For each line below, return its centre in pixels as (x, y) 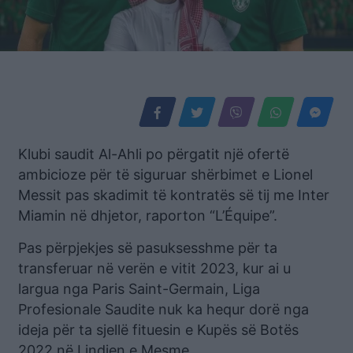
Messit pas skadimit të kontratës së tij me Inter (174, 195)
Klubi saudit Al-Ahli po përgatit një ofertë (154, 154)
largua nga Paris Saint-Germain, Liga (139, 288)
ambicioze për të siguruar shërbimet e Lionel (165, 174)
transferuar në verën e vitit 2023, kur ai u (154, 268)
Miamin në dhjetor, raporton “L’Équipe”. (148, 215)
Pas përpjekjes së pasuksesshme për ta (148, 247)
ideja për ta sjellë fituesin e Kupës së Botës (158, 329)
